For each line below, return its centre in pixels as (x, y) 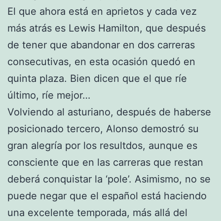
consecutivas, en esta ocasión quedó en (101, 61)
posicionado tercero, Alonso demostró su (103, 129)
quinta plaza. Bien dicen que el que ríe (97, 78)
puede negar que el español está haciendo (107, 196)
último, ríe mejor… (49, 95)
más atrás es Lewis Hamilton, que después (107, 28)
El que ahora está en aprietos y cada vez (102, 11)
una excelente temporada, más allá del (97, 212)
